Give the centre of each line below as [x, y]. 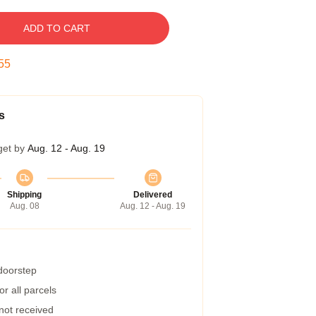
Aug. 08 [24, 206]
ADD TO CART [56, 28]
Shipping [24, 195]
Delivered [153, 195]
